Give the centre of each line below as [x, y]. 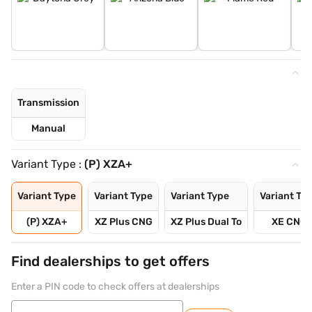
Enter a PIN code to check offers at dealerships [115, 287]
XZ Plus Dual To [206, 222]
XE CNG [289, 222]
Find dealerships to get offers [110, 262]
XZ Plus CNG [123, 222]
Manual [48, 129]
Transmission [48, 103]
